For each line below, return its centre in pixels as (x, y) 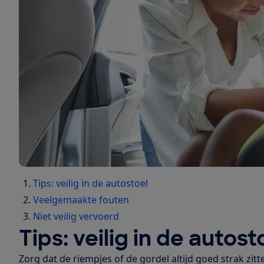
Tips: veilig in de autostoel (90, 183)
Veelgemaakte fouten (81, 199)
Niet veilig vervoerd (76, 216)
